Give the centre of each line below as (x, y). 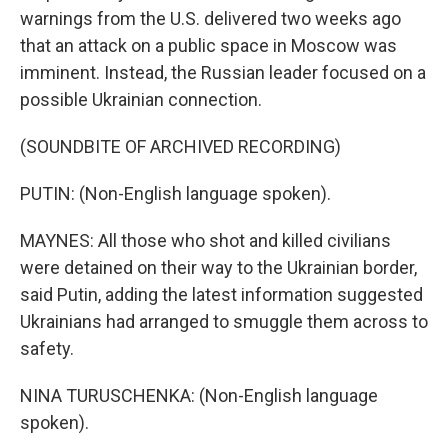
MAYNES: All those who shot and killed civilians (205, 240)
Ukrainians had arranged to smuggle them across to (224, 321)
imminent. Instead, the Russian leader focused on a (223, 72)
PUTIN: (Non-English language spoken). (175, 193)
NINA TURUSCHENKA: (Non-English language (199, 395)
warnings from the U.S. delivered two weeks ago (210, 18)
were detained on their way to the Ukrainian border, (218, 267)
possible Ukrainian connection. (141, 99)
